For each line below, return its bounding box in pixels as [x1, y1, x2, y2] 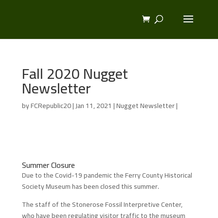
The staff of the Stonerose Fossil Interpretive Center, [21, 198, 182, 211]
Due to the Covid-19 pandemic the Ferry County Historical [21, 169, 192, 182]
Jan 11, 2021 [75, 99, 112, 112]
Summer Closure [21, 158, 75, 172]
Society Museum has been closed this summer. [21, 180, 159, 193]
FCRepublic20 [30, 99, 71, 112]
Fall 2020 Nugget [21, 60, 128, 87]
